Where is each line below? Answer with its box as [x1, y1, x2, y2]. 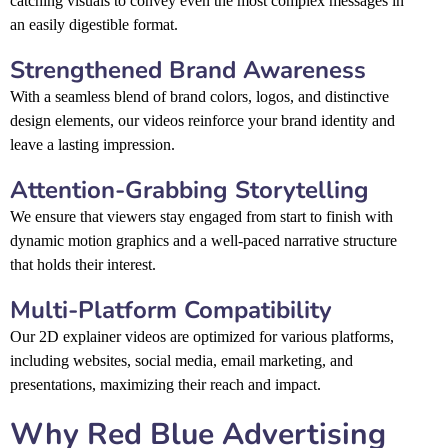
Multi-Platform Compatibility [10, 293, 332, 326]
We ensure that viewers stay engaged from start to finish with [10, 207, 393, 225]
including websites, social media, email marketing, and [10, 351, 353, 369]
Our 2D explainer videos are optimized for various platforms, [10, 327, 394, 345]
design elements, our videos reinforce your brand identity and [10, 111, 395, 129]
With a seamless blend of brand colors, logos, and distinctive [10, 87, 389, 105]
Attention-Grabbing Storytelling [10, 173, 369, 206]
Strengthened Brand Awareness [10, 53, 366, 86]
